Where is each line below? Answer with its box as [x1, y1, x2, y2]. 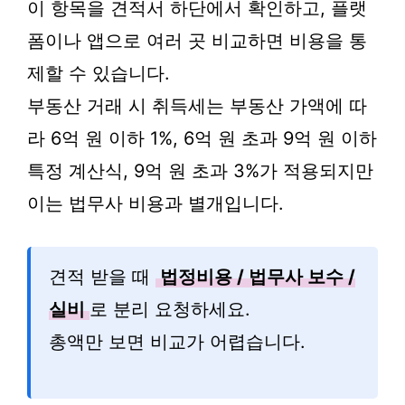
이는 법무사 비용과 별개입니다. [27, 193, 284, 214]
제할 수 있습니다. [27, 62, 170, 84]
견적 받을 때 [49, 266, 155, 287]
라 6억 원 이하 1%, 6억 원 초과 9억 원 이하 [27, 127, 377, 149]
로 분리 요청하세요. [89, 298, 250, 320]
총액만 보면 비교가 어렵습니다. [49, 331, 306, 353]
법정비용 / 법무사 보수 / [160, 266, 355, 287]
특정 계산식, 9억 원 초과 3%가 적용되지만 [27, 160, 373, 182]
